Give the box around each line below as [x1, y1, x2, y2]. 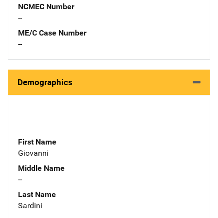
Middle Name [18, 163, 65, 173]
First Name [18, 137, 56, 146]
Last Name [18, 189, 56, 199]
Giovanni [18, 148, 49, 158]
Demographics [18, 77, 73, 87]
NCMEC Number [18, 1, 74, 11]
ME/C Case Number [18, 28, 87, 37]
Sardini [18, 200, 42, 210]
